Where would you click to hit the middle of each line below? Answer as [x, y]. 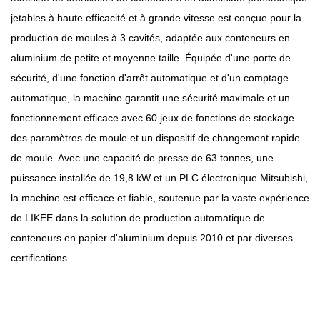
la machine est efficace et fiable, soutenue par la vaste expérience [160, 198]
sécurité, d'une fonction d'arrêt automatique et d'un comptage [150, 78]
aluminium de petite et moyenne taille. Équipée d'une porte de [151, 58]
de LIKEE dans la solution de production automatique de [138, 218]
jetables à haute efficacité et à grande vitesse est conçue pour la [156, 18]
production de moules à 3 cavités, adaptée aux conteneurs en [150, 38]
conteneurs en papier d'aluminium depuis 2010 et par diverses [152, 238]
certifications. [40, 258]
